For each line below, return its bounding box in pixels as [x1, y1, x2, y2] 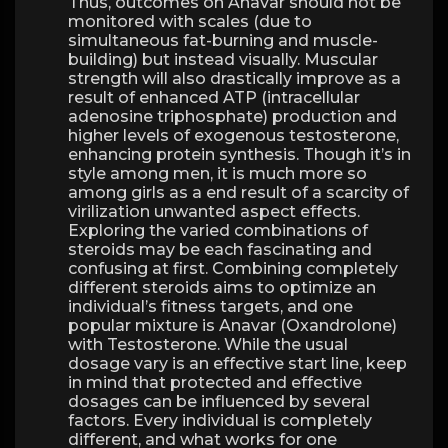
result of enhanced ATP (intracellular [68, 88, 360, 107]
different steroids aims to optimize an [68, 278, 376, 297]
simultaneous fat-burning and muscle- [68, 31, 378, 50]
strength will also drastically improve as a [68, 69, 401, 88]
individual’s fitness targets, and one [68, 297, 353, 316]
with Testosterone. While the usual [68, 335, 348, 354]
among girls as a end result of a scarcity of [68, 183, 409, 202]
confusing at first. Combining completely [68, 259, 398, 278]
